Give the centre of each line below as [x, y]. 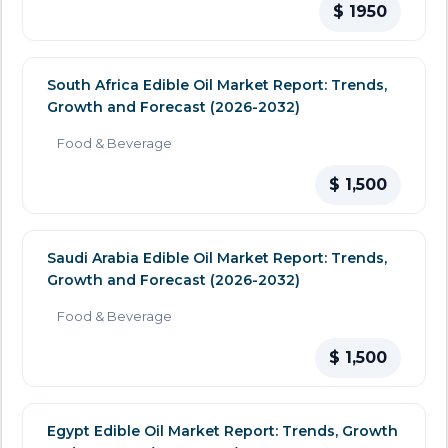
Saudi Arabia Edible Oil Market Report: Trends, [217, 258]
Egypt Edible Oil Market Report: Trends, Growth [222, 431]
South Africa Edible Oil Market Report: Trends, [217, 85]
